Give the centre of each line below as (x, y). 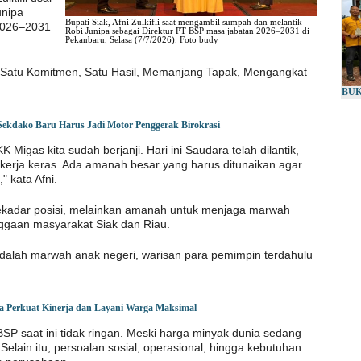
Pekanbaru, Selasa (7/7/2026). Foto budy (141, 40)
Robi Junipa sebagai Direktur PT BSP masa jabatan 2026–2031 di (187, 31)
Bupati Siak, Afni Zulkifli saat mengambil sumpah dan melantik (183, 22)
